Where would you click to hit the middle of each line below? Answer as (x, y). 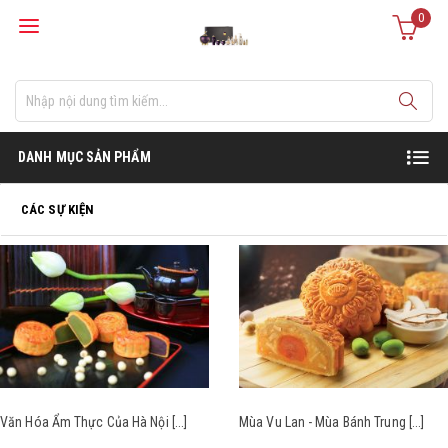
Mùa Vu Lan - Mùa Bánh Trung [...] (332, 422)
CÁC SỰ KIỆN (58, 209)
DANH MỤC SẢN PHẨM (84, 157)
